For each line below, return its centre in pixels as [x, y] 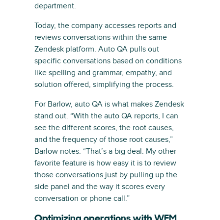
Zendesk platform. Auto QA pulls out [97, 49]
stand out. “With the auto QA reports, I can [106, 116]
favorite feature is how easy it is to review [105, 163]
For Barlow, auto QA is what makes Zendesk [109, 104]
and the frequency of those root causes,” [104, 139]
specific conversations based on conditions [108, 61]
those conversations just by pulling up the [106, 175]
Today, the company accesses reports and [105, 26]
